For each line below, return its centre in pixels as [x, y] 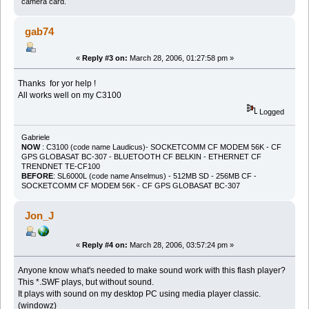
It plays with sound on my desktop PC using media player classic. [140, 294]
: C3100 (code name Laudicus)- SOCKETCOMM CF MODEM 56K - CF [160, 147]
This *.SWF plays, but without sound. [86, 282]
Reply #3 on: [104, 58]
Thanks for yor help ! [57, 83]
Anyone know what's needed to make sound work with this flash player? [152, 271]
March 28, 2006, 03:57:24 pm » [180, 245]
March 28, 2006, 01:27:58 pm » [180, 58]
